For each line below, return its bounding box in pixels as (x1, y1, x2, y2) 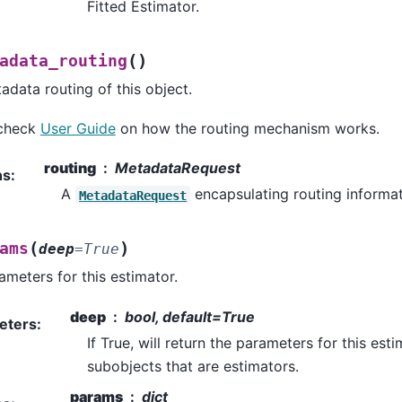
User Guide (39, 118, 116, 137)
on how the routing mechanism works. (115, 118, 380, 137)
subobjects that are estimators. (87, 356, 300, 375)
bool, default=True (124, 307, 255, 326)
